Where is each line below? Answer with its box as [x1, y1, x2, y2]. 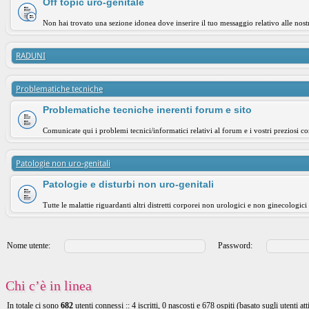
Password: [217, 240, 252, 250]
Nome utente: [7, 240, 50, 250]
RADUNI [16, 51, 46, 61]
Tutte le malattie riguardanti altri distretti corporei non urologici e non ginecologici [43, 201, 307, 209]
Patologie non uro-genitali [16, 159, 110, 168]
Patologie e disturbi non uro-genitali [43, 179, 214, 190]
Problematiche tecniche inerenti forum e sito [43, 104, 252, 115]
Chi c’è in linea [6, 278, 92, 293]
